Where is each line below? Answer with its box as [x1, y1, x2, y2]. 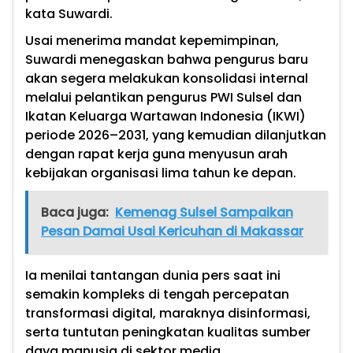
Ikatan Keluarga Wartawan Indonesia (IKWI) [25, 107, 306, 126]
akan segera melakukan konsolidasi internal [25, 69, 308, 88]
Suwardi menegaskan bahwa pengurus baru [25, 50, 308, 69]
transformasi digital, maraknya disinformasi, [25, 304, 310, 323]
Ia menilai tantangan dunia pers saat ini [25, 266, 281, 285]
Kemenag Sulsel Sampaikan [115, 203, 293, 222]
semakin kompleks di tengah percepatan [25, 285, 289, 304]
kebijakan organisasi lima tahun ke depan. [25, 164, 296, 183]
